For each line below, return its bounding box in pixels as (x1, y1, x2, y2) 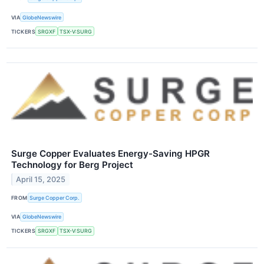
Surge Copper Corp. (29, 194, 80, 201)
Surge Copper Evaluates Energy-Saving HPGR (11, 148, 210, 160)
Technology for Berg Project (11, 159, 133, 171)
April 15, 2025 (16, 175, 66, 184)
